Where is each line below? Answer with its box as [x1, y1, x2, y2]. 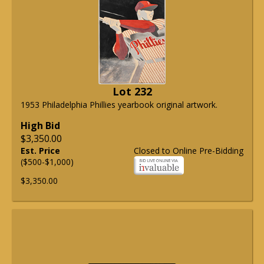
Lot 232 [112, 84, 152, 99]
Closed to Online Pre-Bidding [134, 145, 243, 157]
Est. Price [21, 145, 60, 157]
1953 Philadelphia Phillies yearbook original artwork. [21, 99, 217, 111]
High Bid [21, 119, 60, 133]
